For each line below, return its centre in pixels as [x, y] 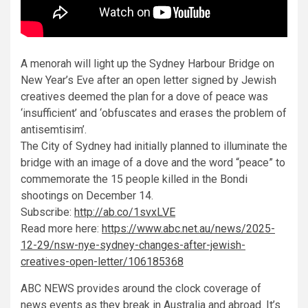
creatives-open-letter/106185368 [102, 262]
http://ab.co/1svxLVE [125, 212]
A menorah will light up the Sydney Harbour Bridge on [147, 64]
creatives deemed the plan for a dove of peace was [144, 97]
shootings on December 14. [87, 196]
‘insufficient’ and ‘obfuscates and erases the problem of [154, 113]
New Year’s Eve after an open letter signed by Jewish [148, 80]
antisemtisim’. [54, 130]
